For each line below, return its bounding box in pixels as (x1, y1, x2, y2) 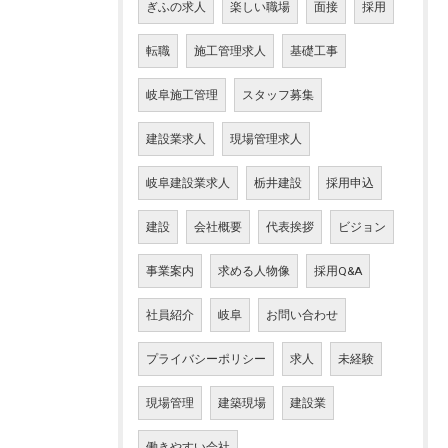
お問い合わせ (266, 308, 338, 322)
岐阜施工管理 (146, 88, 218, 102)
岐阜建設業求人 (146, 176, 230, 190)
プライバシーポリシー (146, 352, 266, 366)
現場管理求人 (230, 132, 302, 146)
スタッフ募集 (242, 88, 314, 102)
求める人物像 (218, 264, 290, 278)
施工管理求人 (194, 44, 266, 58)
